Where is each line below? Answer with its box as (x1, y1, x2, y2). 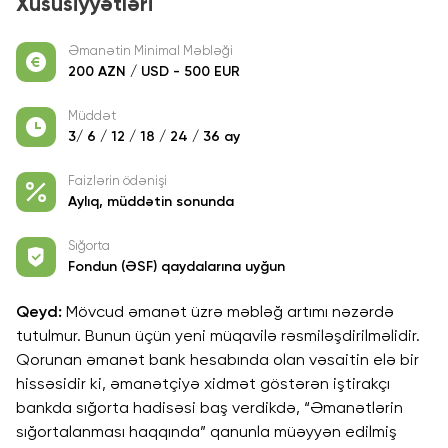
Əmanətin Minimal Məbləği (67, 44, 233, 58)
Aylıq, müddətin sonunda (67, 194, 234, 209)
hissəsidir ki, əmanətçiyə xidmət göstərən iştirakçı (16, 376, 390, 393)
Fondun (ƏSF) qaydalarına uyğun (67, 259, 285, 274)
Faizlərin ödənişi (67, 174, 167, 188)
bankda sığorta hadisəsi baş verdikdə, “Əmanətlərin (16, 400, 403, 417)
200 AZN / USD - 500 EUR (67, 64, 240, 79)
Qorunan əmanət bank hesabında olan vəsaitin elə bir (16, 352, 419, 369)
